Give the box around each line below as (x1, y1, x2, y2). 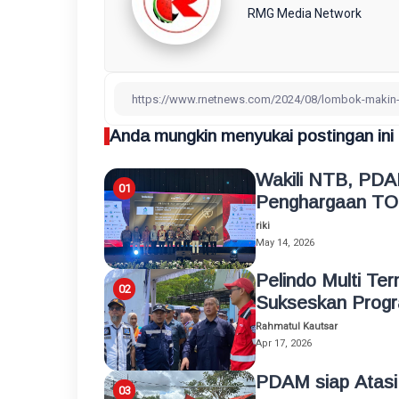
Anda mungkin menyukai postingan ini (110, 126, 394, 145)
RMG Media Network (248, 6, 362, 20)
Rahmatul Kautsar (256, 321, 338, 333)
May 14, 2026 (256, 237, 314, 248)
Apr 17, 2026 (256, 338, 312, 350)
